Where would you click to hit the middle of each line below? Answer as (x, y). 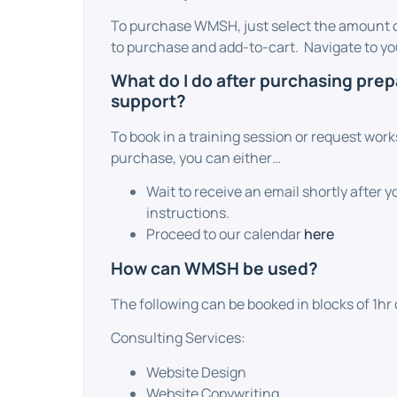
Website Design (197, 372)
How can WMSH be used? (215, 269)
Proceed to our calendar (226, 234)
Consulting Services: (179, 338)
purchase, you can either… (196, 157)
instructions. (188, 213)
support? (149, 101)
